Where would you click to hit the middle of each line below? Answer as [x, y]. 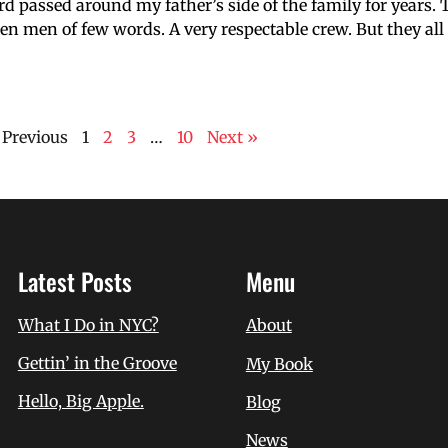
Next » [232, 137]
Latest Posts [74, 281]
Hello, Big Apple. [80, 401]
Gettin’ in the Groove [97, 363]
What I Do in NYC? [88, 325]
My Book [279, 363]
